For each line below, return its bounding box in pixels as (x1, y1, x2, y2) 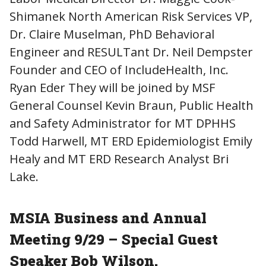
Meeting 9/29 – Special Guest (9, 229, 218, 249)
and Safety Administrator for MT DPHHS (9, 115, 236, 131)
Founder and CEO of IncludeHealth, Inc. (9, 61, 229, 78)
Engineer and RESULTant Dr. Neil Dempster (9, 43, 253, 60)
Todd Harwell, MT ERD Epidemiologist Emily (9, 132, 252, 149)
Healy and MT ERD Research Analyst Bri (9, 150, 229, 167)
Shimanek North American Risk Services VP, (9, 8, 252, 24)
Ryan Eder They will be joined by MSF (9, 79, 215, 96)
